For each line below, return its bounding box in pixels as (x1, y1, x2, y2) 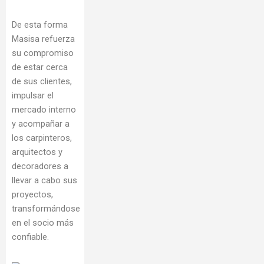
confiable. (12, 232, 49, 243)
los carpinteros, (12, 133, 72, 144)
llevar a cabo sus (12, 175, 77, 186)
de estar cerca (12, 62, 68, 73)
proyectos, (12, 189, 53, 200)
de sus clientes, (12, 76, 72, 87)
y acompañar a (12, 118, 70, 130)
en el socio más (12, 217, 74, 229)
